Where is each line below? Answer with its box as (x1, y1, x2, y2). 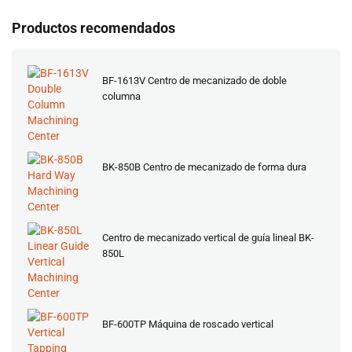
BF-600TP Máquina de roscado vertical (102, 318, 273, 330)
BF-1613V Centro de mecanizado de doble (102, 75, 287, 86)
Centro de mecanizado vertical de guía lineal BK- (102, 232, 314, 244)
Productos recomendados (12, 20, 175, 36)
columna (102, 90, 141, 102)
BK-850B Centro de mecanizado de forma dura (102, 161, 306, 173)
